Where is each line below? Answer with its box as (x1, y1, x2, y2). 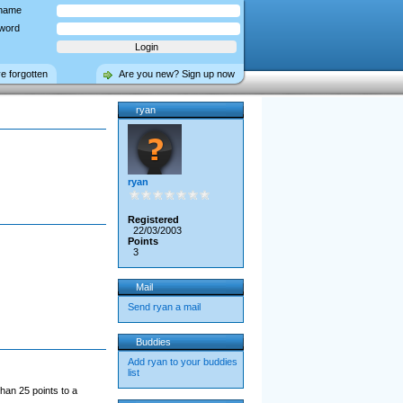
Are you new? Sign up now (118, 68, 235, 79)
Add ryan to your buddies (127, 356, 237, 367)
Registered (127, 214, 179, 225)
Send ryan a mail (127, 301, 201, 312)
